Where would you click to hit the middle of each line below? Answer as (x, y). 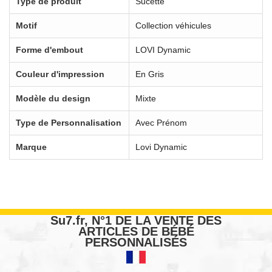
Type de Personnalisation (69, 122)
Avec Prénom (161, 122)
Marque (31, 147)
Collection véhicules (173, 25)
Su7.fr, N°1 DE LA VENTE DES (136, 220)
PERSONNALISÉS (136, 242)
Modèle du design (53, 98)
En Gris (150, 74)
